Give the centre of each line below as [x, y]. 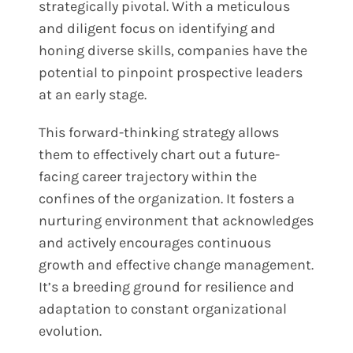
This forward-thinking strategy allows [159, 132]
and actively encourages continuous [155, 242]
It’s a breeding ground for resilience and [167, 286]
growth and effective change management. [176, 264]
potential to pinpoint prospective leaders [171, 72]
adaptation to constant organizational [163, 308]
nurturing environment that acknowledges [176, 220]
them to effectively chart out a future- [160, 154]
